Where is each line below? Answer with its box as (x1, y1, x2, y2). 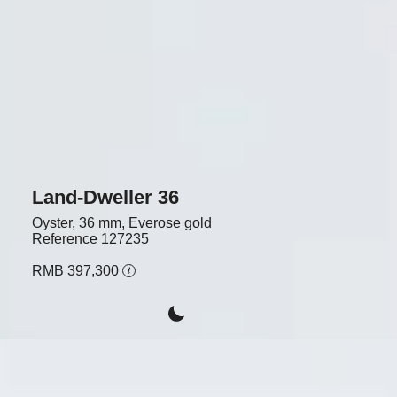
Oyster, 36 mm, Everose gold (31, 214, 212, 230)
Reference (31, 230, 97, 246)
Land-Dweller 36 (31, 185, 179, 208)
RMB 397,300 (31, 262, 119, 278)
